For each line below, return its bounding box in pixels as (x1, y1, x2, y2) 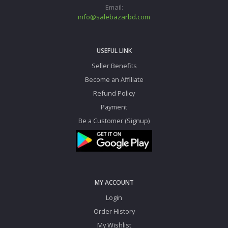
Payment (101, 102, 127, 112)
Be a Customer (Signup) (78, 116, 150, 126)
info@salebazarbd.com (78, 12, 150, 22)
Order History (93, 207, 135, 216)
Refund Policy (93, 89, 135, 98)
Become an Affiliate (84, 75, 144, 84)
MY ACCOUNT (94, 178, 134, 187)
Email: (105, 3, 123, 12)
